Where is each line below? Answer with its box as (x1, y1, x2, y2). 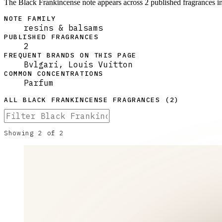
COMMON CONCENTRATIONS (4, 69, 104, 78)
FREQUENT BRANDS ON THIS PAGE (4, 51, 137, 60)
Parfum (24, 78, 54, 88)
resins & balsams (24, 23, 103, 33)
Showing (4, 129, 39, 138)
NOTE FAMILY (4, 14, 56, 23)
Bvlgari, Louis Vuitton (24, 59, 133, 70)
